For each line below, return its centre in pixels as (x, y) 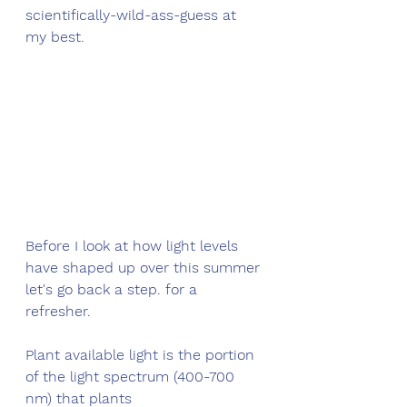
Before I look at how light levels (134, 246)
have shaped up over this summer (145, 268)
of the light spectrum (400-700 (132, 377)
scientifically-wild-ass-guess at (133, 15)
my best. (55, 37)
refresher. (60, 312)
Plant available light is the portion (142, 355)
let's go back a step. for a (114, 290)
